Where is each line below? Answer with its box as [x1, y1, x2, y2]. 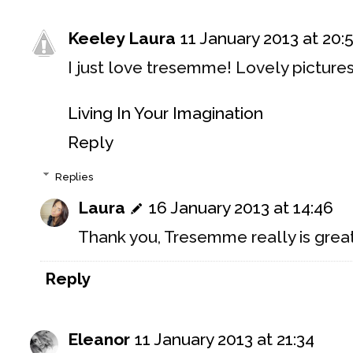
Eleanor [68, 329, 130, 350]
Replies [54, 170, 93, 183]
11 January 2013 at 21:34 [135, 329, 314, 350]
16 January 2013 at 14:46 [149, 198, 333, 218]
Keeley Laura [68, 28, 176, 49]
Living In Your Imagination [68, 103, 263, 124]
